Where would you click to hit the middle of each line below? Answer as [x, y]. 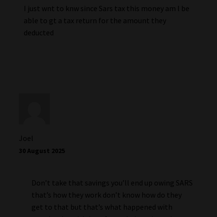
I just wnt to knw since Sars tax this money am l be [106, 8]
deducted [39, 32]
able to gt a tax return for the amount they [95, 20]
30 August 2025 [42, 151]
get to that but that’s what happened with [102, 207]
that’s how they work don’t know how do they [106, 194]
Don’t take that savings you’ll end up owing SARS [112, 182]
